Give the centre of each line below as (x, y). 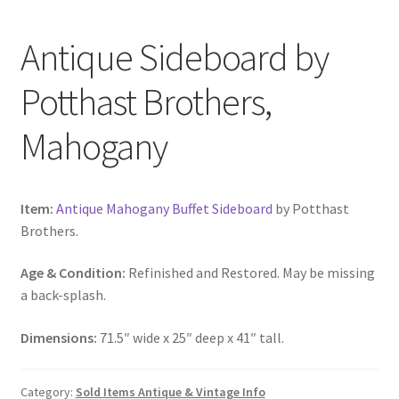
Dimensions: (58, 337)
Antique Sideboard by (174, 57)
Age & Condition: (73, 273)
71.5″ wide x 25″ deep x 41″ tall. (190, 337)
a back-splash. (63, 295)
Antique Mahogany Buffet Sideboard (164, 208)
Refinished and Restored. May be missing (250, 273)
